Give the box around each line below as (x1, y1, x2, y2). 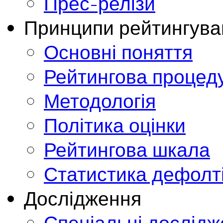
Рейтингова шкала (44, 137, 210, 162)
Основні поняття (44, 39, 193, 64)
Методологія (44, 88, 156, 113)
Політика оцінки (44, 112, 186, 137)
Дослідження (24, 186, 141, 211)
